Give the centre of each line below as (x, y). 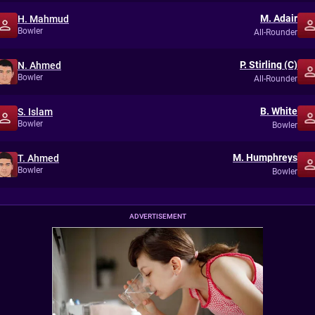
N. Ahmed (39, 65)
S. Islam (35, 112)
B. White (279, 111)
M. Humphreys (265, 157)
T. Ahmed (38, 158)
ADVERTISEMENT (157, 216)
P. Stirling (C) (269, 64)
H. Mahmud (43, 19)
